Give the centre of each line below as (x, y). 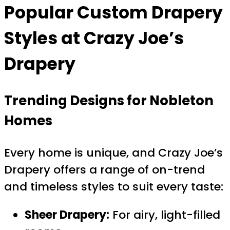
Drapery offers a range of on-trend (104, 170)
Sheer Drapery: (67, 215)
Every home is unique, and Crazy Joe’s (113, 153)
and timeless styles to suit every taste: (114, 187)
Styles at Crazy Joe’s (94, 38)
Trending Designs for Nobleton (109, 101)
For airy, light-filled (165, 215)
